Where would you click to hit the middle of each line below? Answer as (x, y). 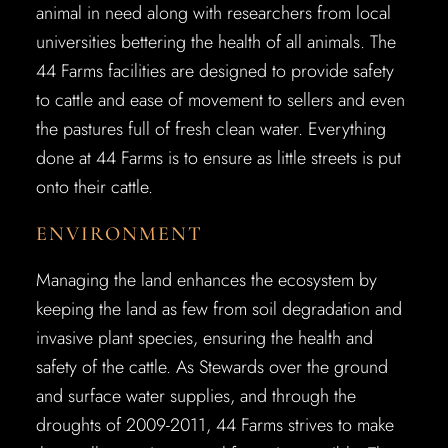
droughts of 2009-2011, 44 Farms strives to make (214, 425)
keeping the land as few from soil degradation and (218, 309)
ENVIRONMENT (119, 234)
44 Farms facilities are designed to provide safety (214, 71)
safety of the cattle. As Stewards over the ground (211, 367)
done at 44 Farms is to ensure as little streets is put (218, 158)
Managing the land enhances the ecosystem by (206, 280)
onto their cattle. (94, 187)
